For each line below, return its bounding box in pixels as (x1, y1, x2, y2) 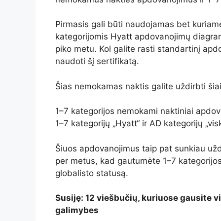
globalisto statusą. (55, 168, 128, 178)
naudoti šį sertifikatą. (55, 56, 139, 67)
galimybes (55, 205, 99, 216)
